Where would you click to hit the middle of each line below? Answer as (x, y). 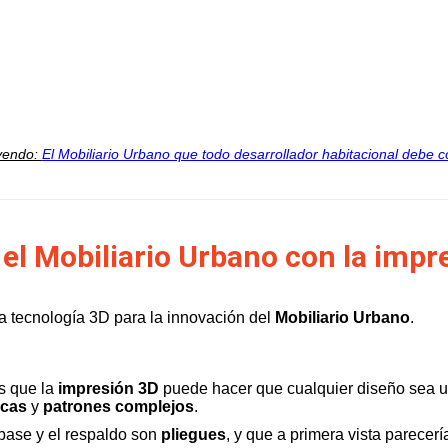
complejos (154, 406)
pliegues (193, 434)
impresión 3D (108, 388)
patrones (77, 406)
